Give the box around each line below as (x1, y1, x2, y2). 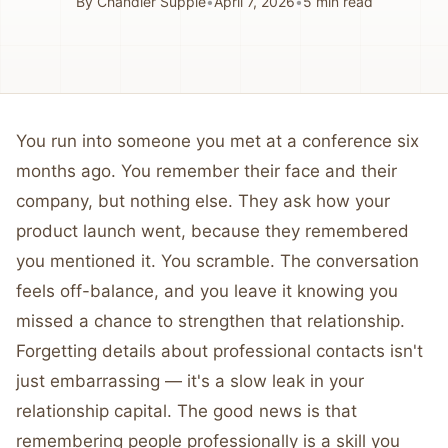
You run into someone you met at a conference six (16, 131, 419, 151)
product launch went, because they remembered (16, 221, 409, 241)
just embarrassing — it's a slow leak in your (16, 371, 364, 391)
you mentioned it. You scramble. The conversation (16, 251, 419, 271)
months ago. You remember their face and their (16, 161, 397, 181)
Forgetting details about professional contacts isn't (16, 341, 423, 361)
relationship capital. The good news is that (16, 401, 357, 421)
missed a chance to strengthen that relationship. (16, 311, 405, 331)
